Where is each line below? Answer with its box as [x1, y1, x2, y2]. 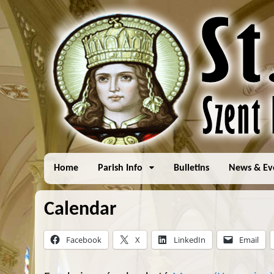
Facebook [66, 234, 102, 245]
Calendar [44, 200, 116, 220]
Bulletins [174, 163, 210, 173]
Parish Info [98, 163, 143, 173]
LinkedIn [174, 234, 206, 245]
